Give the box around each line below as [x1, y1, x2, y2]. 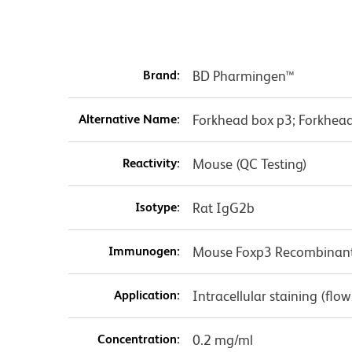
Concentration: [97, 332, 180, 347]
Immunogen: [108, 244, 180, 259]
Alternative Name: [78, 112, 180, 127]
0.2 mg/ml [192, 332, 253, 349]
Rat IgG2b [192, 200, 255, 217]
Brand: [142, 68, 180, 83]
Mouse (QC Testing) [192, 156, 307, 173]
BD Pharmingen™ [192, 68, 295, 85]
